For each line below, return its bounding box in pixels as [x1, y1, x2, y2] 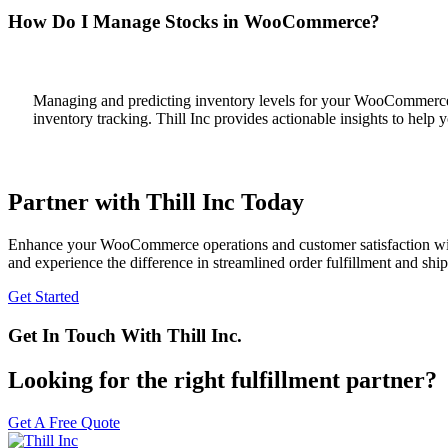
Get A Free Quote [8, 413, 120, 431]
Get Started [8, 288, 79, 306]
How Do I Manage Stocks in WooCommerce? [8, 10, 380, 32]
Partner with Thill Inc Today [8, 189, 304, 216]
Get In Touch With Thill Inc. [8, 324, 242, 346]
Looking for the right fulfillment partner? [8, 366, 437, 393]
